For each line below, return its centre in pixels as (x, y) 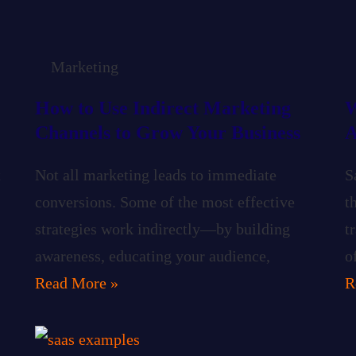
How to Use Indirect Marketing (163, 108)
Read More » (77, 282)
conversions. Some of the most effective (165, 201)
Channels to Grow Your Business (168, 132)
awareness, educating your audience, (153, 255)
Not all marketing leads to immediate (156, 174)
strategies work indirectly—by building (163, 228)
